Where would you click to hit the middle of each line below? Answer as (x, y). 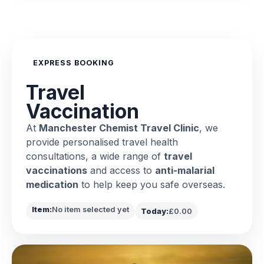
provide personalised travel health (102, 142)
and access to (121, 170)
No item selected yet (90, 209)
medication (52, 184)
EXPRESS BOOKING (74, 63)
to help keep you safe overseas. (152, 184)
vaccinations (57, 170)
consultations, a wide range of (95, 156)
